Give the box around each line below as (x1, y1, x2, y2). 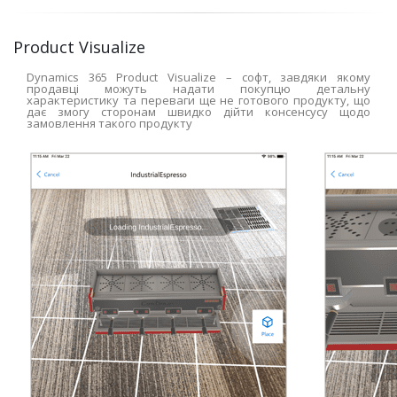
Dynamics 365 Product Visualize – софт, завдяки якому (27, 69, 370, 85)
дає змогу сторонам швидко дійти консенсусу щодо (27, 104, 370, 120)
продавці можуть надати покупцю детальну (27, 81, 370, 97)
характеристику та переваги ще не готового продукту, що (27, 92, 370, 108)
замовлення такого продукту (27, 115, 192, 131)
